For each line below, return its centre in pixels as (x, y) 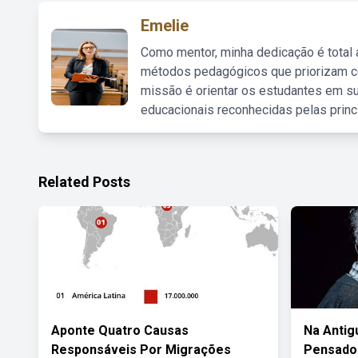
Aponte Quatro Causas (120, 330)
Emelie (165, 26)
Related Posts (84, 182)
